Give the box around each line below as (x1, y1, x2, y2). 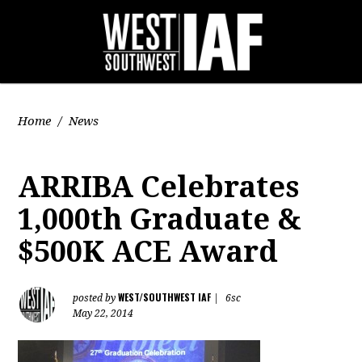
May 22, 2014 (73, 308, 134, 319)
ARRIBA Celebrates (18, 170, 300, 204)
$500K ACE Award (18, 234, 279, 269)
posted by (73, 293, 119, 304)
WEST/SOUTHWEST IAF (118, 290, 212, 304)
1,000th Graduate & (18, 202, 301, 237)
